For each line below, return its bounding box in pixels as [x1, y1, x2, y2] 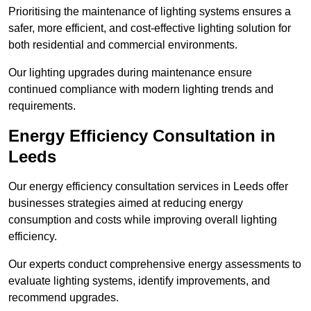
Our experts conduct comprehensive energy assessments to [8, 258, 301, 271]
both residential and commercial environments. [8, 39, 237, 51]
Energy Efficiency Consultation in [8, 126, 276, 146]
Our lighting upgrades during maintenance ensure [8, 67, 252, 79]
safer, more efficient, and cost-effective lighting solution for [8, 22, 291, 35]
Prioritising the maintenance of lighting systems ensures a [8, 6, 291, 18]
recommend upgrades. [8, 292, 119, 304]
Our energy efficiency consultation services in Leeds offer [8, 180, 288, 193]
